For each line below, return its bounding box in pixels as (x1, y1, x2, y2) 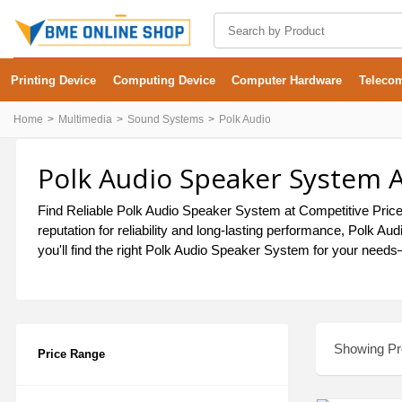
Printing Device (11, 74, 96, 87)
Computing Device (112, 74, 215, 87)
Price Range (38, 347, 105, 361)
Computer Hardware (232, 74, 343, 87)
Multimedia (58, 113, 112, 126)
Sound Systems (127, 113, 204, 126)
